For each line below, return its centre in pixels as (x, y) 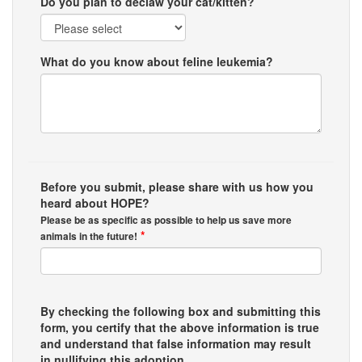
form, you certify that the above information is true (180, 327)
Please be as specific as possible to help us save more (166, 220)
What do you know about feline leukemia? (157, 61)
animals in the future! (89, 236)
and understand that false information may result (176, 343)
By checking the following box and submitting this (181, 311)
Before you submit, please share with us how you (177, 187)
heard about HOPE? (95, 203)
